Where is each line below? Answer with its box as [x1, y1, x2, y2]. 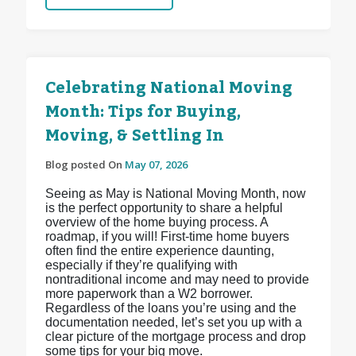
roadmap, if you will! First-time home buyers [44, 230, 289, 244]
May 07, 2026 [124, 157, 188, 172]
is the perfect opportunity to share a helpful [44, 201, 283, 215]
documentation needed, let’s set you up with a [44, 315, 302, 330]
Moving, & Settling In [44, 120, 224, 153]
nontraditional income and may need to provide [44, 273, 309, 287]
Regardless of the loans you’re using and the [44, 301, 296, 315]
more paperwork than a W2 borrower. [44, 287, 253, 301]
